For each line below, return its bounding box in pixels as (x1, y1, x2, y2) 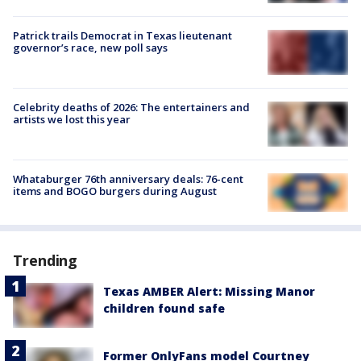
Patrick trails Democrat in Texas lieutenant (13, 27, 232, 43)
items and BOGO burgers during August (13, 184, 217, 199)
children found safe (103, 300, 225, 316)
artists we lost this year (13, 111, 131, 127)
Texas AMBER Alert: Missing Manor (103, 283, 315, 299)
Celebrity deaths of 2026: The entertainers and (13, 99, 250, 114)
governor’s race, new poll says (13, 39, 168, 55)
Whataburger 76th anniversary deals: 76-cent (13, 172, 243, 187)
